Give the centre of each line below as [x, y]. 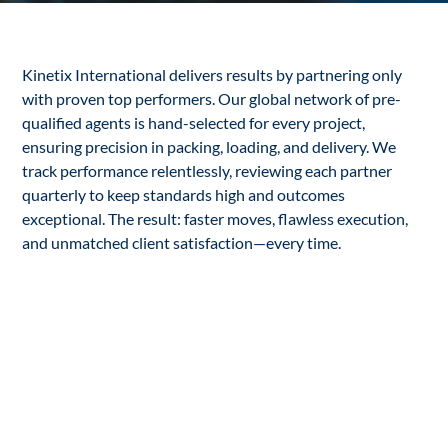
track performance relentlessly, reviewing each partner [207, 171]
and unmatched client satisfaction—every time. [182, 243]
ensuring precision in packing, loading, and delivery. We [209, 147]
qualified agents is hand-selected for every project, [194, 123]
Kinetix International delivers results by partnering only [212, 75]
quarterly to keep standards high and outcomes [184, 195]
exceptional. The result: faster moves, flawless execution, [215, 219]
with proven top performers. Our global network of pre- [212, 99]
